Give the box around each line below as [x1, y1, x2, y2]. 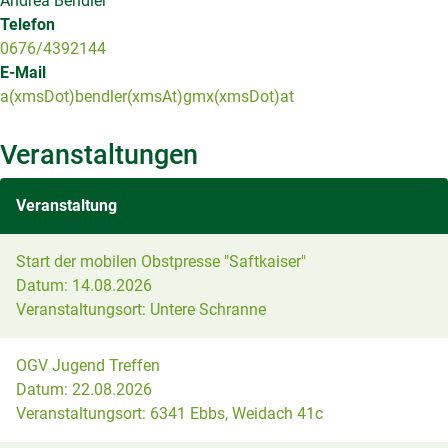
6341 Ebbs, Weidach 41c [146, 404, 323, 423]
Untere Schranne [146, 300, 266, 319]
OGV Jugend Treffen [16, 356, 160, 375]
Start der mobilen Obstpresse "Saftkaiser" [16, 252, 306, 271]
